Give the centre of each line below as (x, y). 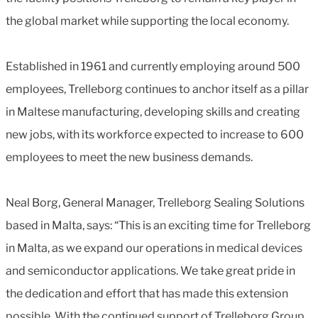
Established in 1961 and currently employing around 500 (153, 66)
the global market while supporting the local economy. (148, 21)
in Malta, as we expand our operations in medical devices (154, 248)
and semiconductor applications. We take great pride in (150, 271)
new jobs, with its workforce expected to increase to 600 (155, 135)
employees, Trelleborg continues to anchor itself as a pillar (157, 89)
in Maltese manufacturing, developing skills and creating (153, 112)
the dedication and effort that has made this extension (147, 294)
